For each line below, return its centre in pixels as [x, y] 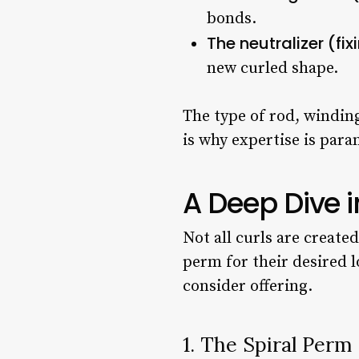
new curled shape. [272, 68]
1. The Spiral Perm [267, 344]
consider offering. [248, 286]
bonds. [232, 18]
